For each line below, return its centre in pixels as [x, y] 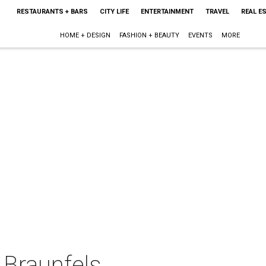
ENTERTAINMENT [167, 12]
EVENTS [201, 35]
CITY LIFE [114, 12]
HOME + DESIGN [85, 35]
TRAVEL [217, 12]
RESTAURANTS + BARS [52, 12]
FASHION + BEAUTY [150, 35]
